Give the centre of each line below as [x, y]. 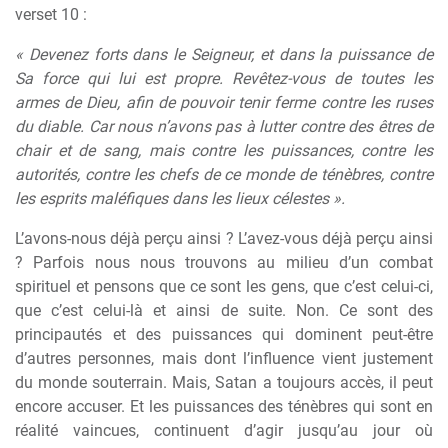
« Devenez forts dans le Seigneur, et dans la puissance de [224, 54]
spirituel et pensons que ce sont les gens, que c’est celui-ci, [224, 286]
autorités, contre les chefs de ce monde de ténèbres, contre [224, 174]
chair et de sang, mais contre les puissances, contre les [224, 150]
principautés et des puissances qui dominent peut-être [224, 334]
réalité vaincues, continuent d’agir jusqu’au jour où [224, 430]
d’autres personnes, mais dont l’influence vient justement [224, 358]
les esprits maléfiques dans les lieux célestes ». [180, 198]
